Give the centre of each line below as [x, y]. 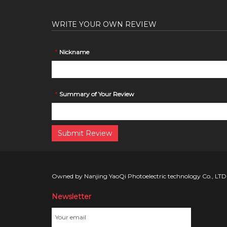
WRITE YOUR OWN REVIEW [104, 24]
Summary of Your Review [97, 94]
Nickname [74, 52]
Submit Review [85, 133]
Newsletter [71, 196]
